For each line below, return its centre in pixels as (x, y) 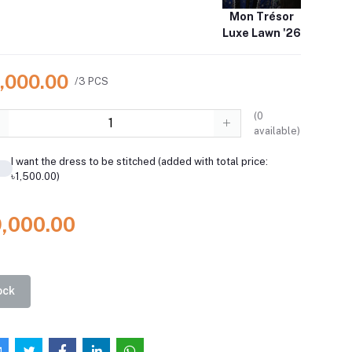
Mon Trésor (262, 16)
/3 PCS (92, 82)
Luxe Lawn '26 (262, 33)
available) (277, 130)
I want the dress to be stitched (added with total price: (139, 161)
